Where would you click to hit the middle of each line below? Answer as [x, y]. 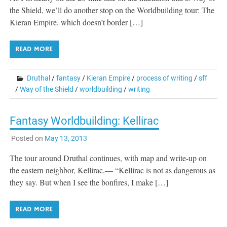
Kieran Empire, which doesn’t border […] [77, 22]
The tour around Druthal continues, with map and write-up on [108, 158]
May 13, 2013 [66, 139]
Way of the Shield [47, 89]
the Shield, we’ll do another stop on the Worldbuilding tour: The [112, 10]
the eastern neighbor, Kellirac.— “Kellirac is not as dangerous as [113, 170]
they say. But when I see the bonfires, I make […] [89, 182]
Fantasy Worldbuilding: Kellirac [85, 121]
